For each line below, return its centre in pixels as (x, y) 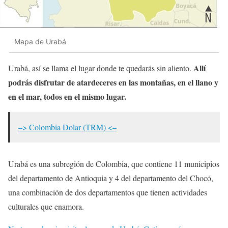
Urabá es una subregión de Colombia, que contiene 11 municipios (114, 163)
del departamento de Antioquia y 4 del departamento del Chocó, (111, 178)
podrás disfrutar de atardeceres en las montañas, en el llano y (113, 82)
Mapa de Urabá (40, 42)
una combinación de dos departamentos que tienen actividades (108, 192)
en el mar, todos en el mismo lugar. (67, 96)
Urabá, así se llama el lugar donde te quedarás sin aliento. (101, 68)
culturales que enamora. (46, 206)
